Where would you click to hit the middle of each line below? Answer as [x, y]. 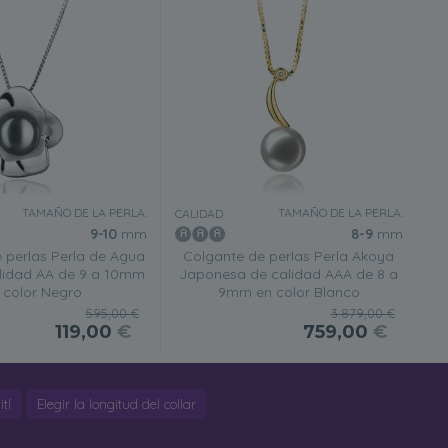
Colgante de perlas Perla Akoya [288, 256]
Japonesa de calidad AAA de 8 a [288, 274]
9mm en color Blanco [288, 292]
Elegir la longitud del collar [116, 404]
